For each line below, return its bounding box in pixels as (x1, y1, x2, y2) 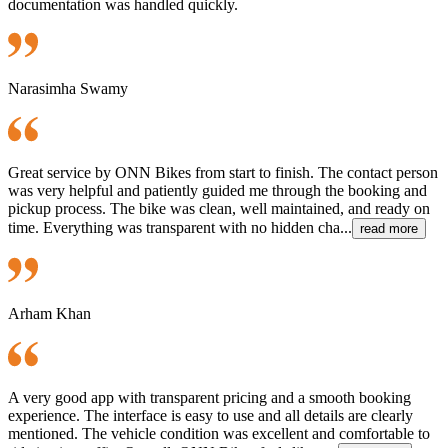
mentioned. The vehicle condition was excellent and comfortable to (8, 424, 430, 442)
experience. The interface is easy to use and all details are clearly (8, 406, 413, 424)
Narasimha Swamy (8, 79, 128, 97)
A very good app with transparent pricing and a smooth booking (8, 388, 411, 406)
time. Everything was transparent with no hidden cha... (8, 218, 352, 236)
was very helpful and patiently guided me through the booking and (8, 181, 427, 199)
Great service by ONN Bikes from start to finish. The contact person (8, 163, 438, 181)
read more (360, 220, 418, 236)
